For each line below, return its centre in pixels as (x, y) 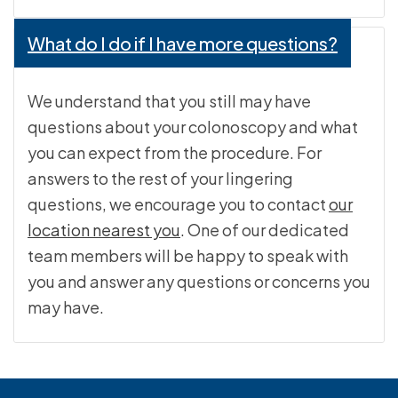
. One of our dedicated (265, 230)
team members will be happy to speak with (188, 256)
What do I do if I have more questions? (183, 44)
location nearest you (104, 230)
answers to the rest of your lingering (160, 179)
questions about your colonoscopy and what (193, 127)
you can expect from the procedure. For (175, 153)
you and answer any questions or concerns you (199, 282)
